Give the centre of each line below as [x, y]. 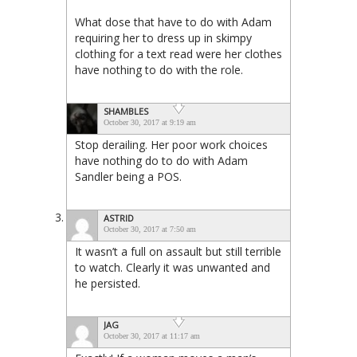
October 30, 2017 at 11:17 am [152, 336]
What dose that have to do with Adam [173, 22]
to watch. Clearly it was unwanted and [173, 268]
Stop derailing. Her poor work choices [171, 145]
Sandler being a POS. [128, 177]
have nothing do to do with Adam [161, 161]
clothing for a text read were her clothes [178, 54]
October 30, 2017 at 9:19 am [150, 123]
